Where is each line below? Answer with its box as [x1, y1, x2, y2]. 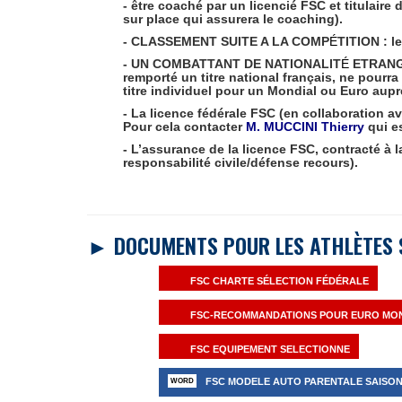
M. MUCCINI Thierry [246, 119, 364, 134]
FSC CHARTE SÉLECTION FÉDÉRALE [190, 275, 369, 286]
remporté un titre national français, [123, 70, 339, 84]
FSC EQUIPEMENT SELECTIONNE [190, 344, 350, 354]
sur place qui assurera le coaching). [123, 12, 343, 26]
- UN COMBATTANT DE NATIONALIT [123, 57, 341, 71]
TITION [337, 34, 380, 48]
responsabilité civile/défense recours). [123, 155, 358, 170]
